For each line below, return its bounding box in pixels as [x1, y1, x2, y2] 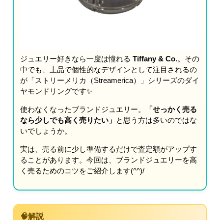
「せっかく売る [145, 105, 197, 113]
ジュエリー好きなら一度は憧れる [20, 54, 133, 63]
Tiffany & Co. [133, 54, 177, 63]
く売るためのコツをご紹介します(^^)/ [20, 166, 144, 175]
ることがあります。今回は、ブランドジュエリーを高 [20, 155, 197, 164]
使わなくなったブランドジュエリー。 [20, 105, 145, 113]
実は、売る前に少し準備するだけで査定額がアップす [20, 144, 197, 153]
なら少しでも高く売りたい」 [20, 115, 116, 124]
